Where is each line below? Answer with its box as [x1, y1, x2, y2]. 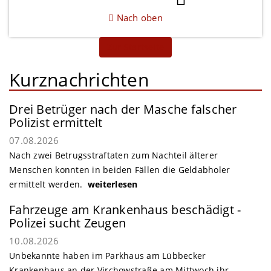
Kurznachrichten [9, 67, 149, 92]
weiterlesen [87, 178, 138, 190]
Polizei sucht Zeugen [9, 214, 126, 231]
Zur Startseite [106, 41, 165, 53]
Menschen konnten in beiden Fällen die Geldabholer [9, 163, 230, 175]
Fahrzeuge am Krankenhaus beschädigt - [9, 201, 241, 218]
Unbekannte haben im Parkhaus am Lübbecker [9, 249, 206, 261]
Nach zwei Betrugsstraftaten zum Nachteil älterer [9, 149, 218, 161]
